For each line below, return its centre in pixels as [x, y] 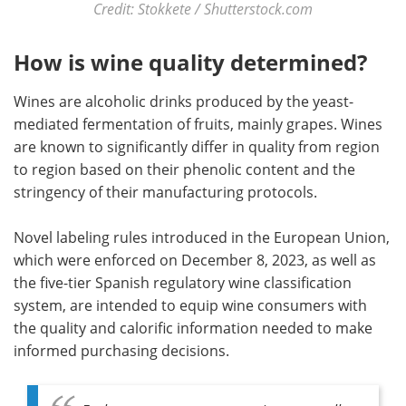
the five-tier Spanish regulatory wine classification [183, 283]
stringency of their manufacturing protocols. [165, 193]
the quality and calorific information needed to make [193, 329]
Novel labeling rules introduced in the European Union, [202, 238]
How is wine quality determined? [190, 63]
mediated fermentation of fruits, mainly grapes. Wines [198, 125]
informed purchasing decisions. [121, 351]
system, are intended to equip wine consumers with [190, 306]
